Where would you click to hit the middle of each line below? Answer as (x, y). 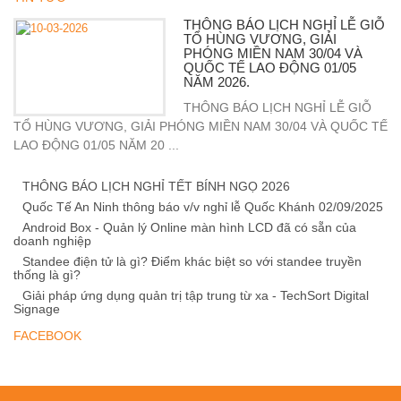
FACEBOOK (47, 336)
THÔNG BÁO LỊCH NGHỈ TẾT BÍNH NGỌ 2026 (156, 186)
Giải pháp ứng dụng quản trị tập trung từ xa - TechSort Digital (196, 295)
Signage (37, 309)
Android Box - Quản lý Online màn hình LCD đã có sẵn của (189, 227)
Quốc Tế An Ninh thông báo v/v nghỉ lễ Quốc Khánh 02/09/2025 (203, 207)
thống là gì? (47, 275)
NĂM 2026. (217, 82)
